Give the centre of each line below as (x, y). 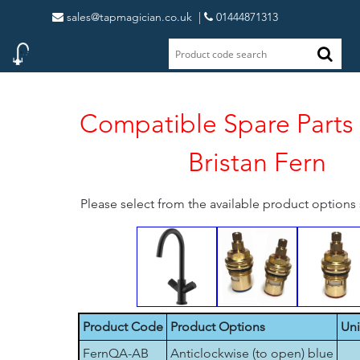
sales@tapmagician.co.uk (128, 17)
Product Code (123, 327)
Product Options (217, 327)
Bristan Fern (257, 162)
